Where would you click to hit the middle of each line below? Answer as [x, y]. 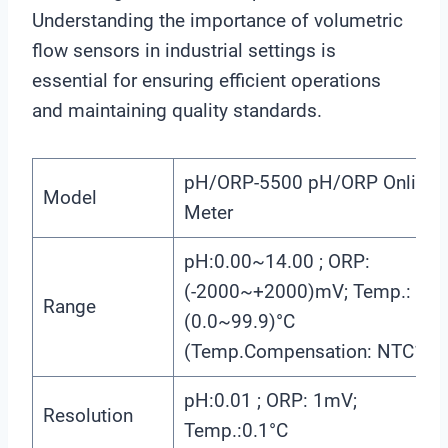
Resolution [87, 416]
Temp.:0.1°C [235, 431]
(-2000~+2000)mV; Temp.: [297, 292]
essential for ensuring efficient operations [206, 81]
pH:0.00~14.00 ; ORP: [276, 262]
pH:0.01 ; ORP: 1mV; [270, 401]
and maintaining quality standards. [177, 111]
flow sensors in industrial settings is [184, 51]
